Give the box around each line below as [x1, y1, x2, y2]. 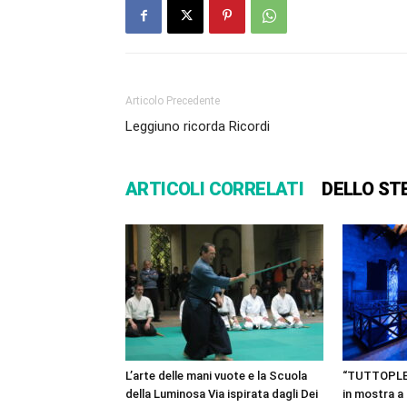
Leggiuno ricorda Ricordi [125, 118, 270, 135]
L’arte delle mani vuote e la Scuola [125, 369, 307, 383]
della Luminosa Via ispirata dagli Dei [125, 387, 318, 402]
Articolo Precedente [125, 94, 220, 108]
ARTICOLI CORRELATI [125, 178, 304, 201]
